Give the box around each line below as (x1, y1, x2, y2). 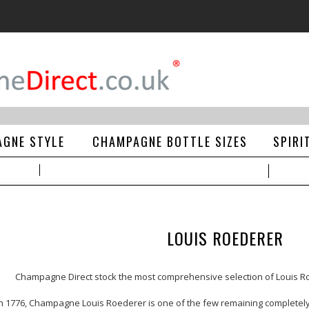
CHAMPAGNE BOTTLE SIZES (92, 132, 248, 150)
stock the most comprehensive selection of (92, 270, 276, 283)
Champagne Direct (15, 270, 92, 283)
